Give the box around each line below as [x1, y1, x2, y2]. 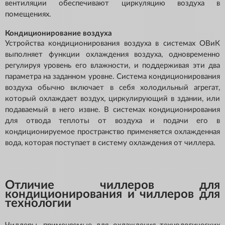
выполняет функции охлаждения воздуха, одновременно [5, 51, 220, 59]
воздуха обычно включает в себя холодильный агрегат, [5, 84, 220, 92]
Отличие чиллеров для [5, 179, 220, 192]
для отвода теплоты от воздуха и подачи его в [5, 117, 220, 125]
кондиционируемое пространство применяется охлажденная [5, 128, 220, 136]
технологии [5, 197, 71, 210]
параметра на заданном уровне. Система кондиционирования [5, 73, 220, 81]
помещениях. [5, 11, 51, 19]
